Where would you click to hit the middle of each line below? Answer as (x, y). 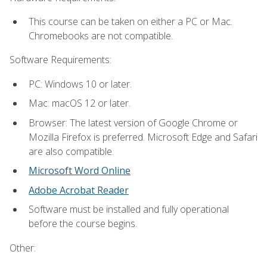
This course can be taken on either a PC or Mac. (131, 21)
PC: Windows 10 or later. (80, 84)
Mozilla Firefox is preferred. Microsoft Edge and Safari (143, 137)
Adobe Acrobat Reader (79, 190)
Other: (23, 248)
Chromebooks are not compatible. (101, 35)
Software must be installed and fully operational (129, 209)
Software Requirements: (60, 60)
